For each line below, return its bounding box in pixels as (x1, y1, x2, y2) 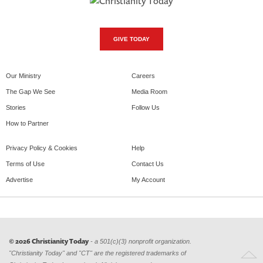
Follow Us (131, 104, 160, 112)
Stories (6, 104, 26, 112)
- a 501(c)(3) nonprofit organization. (89, 238, 191, 245)
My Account (131, 176, 165, 184)
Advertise (6, 176, 33, 184)
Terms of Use (6, 160, 45, 168)
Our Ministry (6, 72, 41, 80)
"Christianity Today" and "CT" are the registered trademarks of (9, 249, 186, 257)
